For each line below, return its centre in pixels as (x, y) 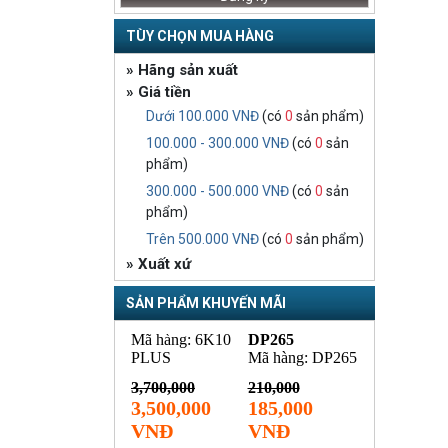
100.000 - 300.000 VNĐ (217, 143)
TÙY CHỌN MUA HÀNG (200, 36)
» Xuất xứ (158, 264)
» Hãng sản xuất (182, 70)
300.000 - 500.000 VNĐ (217, 191)
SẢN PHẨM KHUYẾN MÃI (206, 303)
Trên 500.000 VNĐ (202, 239)
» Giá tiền (158, 92)
